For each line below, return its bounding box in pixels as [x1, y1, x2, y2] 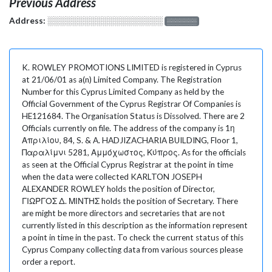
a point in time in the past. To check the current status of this [22, 232, 243, 242]
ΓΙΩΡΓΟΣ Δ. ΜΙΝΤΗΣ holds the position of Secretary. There [22, 195, 238, 206]
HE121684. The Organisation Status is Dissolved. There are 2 [22, 110, 245, 121]
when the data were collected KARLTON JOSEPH [22, 171, 202, 182]
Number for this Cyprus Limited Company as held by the [22, 86, 224, 97]
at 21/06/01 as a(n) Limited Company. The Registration [22, 74, 222, 84]
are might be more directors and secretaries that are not [22, 208, 225, 218]
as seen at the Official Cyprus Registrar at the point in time [22, 159, 233, 169]
